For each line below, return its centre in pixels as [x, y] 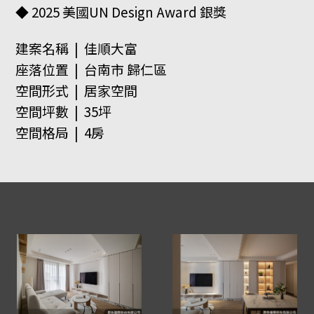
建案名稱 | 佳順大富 [77, 48]
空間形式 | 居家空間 [77, 90]
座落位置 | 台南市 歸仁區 [91, 69]
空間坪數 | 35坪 [64, 111]
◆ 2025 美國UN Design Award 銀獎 [130, 11]
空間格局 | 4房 [60, 132]
